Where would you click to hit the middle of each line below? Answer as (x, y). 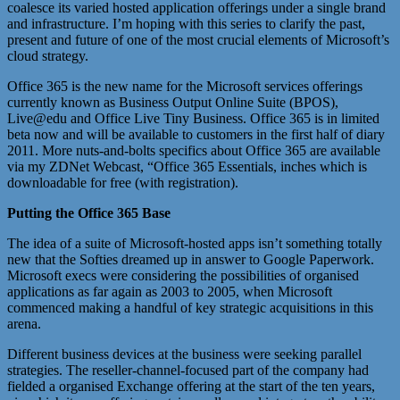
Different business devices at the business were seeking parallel (184, 354)
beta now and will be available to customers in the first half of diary (196, 135)
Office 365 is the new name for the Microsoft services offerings (185, 87)
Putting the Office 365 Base (89, 213)
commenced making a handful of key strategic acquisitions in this (190, 308)
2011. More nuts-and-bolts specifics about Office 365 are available (194, 151)
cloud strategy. (48, 56)
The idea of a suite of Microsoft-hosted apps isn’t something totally (195, 244)
